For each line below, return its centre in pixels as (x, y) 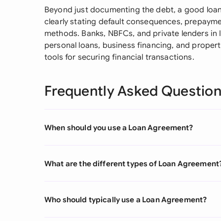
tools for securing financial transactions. (119, 57)
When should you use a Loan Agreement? (119, 127)
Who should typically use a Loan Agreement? (126, 199)
